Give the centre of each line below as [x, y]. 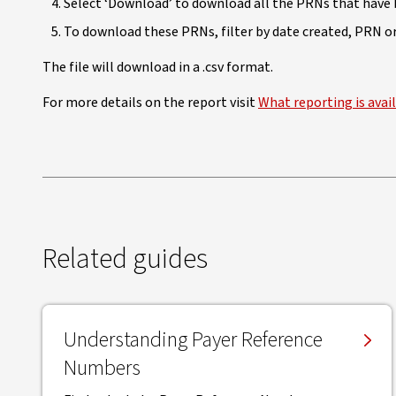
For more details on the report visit [150, 103]
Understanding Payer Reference [193, 340]
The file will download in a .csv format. [158, 67]
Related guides [125, 259]
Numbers [102, 368]
